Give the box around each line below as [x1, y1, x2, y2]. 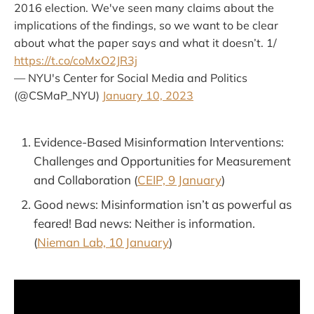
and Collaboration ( [34, 172, 137, 187]
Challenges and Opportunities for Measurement [34, 153, 291, 168]
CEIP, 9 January [137, 172, 221, 187]
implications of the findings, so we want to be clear [14, 18, 278, 32]
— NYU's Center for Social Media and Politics [14, 70, 247, 85]
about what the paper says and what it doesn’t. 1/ [14, 35, 277, 50]
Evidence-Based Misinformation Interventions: [34, 134, 284, 149]
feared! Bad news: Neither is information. [34, 215, 255, 231]
